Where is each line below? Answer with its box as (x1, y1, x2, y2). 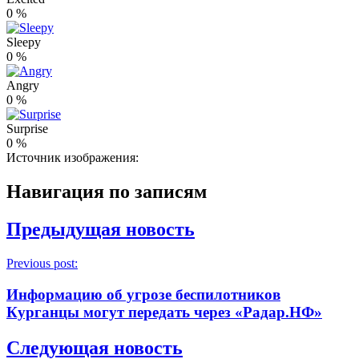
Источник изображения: (6, 151, 142, 165)
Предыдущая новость (6, 219, 195, 240)
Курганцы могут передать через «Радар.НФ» (6, 303, 322, 321)
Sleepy (6, 35, 41, 50)
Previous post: (6, 256, 78, 271)
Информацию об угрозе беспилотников (6, 285, 280, 303)
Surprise (6, 122, 48, 136)
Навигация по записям (6, 181, 207, 203)
